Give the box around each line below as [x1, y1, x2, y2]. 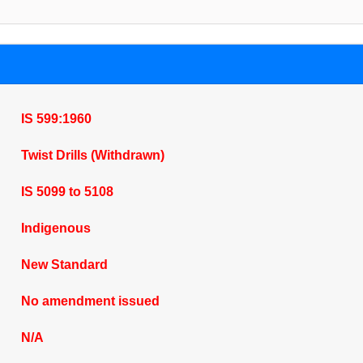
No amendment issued [20, 294, 160, 308]
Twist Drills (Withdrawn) [20, 148, 164, 162]
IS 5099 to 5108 [20, 185, 113, 199]
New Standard [20, 258, 108, 271]
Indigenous [20, 221, 91, 235]
